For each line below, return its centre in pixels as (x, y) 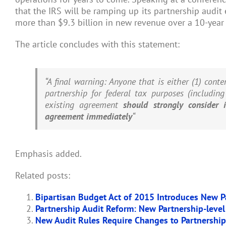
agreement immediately (89, 116)
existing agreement (84, 105)
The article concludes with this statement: (97, 44)
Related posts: (43, 175)
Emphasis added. (48, 154)
